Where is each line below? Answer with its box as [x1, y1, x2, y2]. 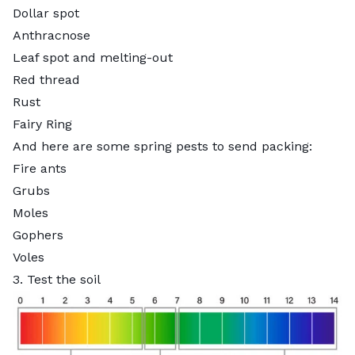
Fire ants [13, 160, 67, 176]
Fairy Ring [13, 116, 72, 132]
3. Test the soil [13, 271, 101, 287]
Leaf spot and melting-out [13, 49, 177, 65]
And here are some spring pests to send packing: [13, 138, 316, 154]
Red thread [13, 71, 80, 87]
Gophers [13, 227, 63, 242]
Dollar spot [13, 5, 79, 21]
